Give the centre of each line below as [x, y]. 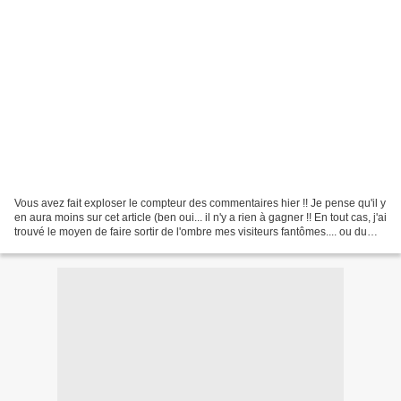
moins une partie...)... [65, 246]
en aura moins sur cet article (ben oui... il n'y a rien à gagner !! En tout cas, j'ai [200, 217]
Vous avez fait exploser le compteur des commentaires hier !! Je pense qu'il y [200, 203]
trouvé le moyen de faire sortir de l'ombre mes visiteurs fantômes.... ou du [191, 231]
